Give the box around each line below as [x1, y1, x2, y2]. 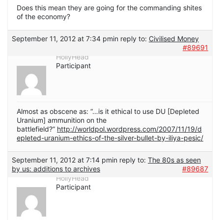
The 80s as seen [148, 155, 201, 164]
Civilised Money [149, 34, 199, 43]
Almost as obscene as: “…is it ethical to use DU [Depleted [17, 107, 199, 115]
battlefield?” [17, 124, 57, 133]
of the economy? [17, 12, 70, 21]
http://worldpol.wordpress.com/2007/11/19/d [57, 124, 202, 133]
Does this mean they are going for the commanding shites [17, 3, 202, 12]
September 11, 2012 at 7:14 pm [12, 155, 112, 164]
